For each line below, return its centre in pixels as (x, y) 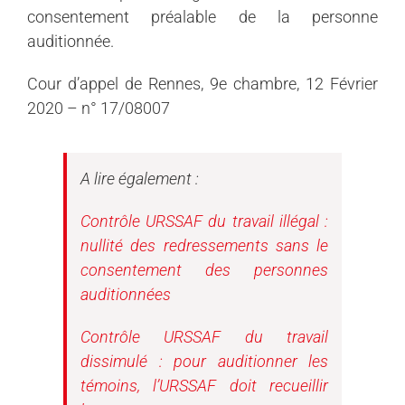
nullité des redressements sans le (204, 245)
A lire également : (140, 178)
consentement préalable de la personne (202, 16)
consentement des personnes (204, 269)
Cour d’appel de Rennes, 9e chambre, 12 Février (202, 83)
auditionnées (126, 294)
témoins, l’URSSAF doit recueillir (204, 385)
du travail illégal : (266, 221)
